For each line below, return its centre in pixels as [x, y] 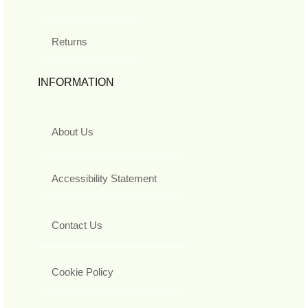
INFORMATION [76, 82]
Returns [69, 42]
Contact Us [77, 225]
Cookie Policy [82, 272]
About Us [73, 132]
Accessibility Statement [104, 179]
